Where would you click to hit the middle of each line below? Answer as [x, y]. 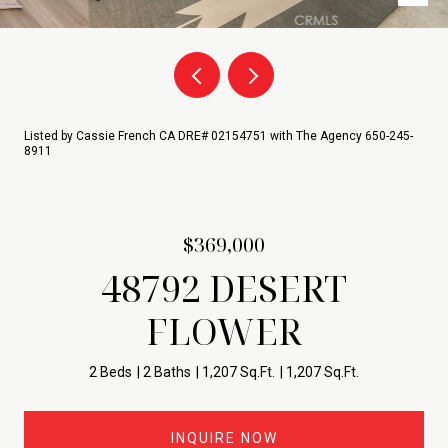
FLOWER [224, 331]
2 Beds [110, 372]
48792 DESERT [224, 288]
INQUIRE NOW [224, 437]
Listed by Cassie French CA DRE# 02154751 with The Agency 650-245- [218, 136]
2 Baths [167, 372]
